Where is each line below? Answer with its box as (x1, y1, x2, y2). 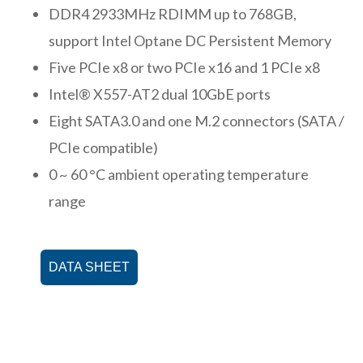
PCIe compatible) (49, 138, 158, 156)
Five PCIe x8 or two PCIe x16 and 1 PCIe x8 (49, 58, 320, 76)
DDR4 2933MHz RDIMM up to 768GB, (49, 4, 297, 23)
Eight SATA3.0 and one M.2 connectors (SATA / (49, 111, 344, 130)
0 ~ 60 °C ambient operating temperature (49, 164, 309, 183)
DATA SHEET (49, 259, 130, 274)
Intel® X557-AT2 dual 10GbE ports (49, 84, 271, 103)
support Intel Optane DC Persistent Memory (49, 31, 331, 49)
